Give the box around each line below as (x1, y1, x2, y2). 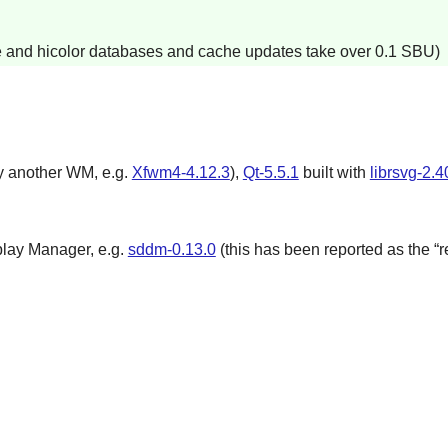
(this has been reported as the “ (215, 241, 439, 259)
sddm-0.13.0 (127, 241, 216, 259)
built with (298, 163, 370, 181)
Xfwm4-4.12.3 (131, 163, 230, 181)
